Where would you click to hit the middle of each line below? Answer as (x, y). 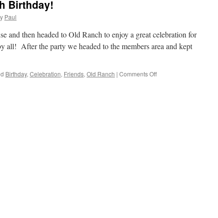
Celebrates (171, 91)
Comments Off (138, 74)
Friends (74, 74)
